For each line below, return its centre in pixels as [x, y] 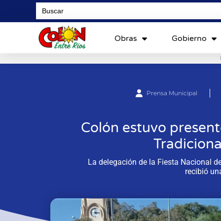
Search [47, 5]
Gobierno [189, 38]
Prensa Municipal [172, 93]
